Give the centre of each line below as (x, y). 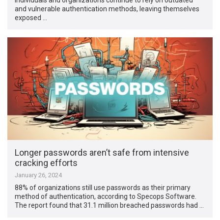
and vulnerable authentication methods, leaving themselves (107, 9)
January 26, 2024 (39, 175)
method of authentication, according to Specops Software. (106, 197)
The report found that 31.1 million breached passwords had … (110, 206)
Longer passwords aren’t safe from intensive (102, 153)
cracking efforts (46, 163)
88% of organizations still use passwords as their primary (103, 188)
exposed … (31, 17)
